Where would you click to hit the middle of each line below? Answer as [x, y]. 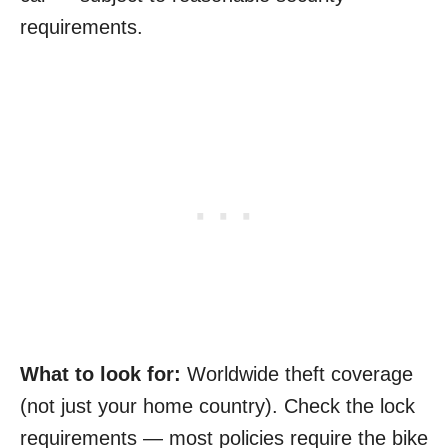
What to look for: [100, 374]
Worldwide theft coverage [297, 374]
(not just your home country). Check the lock [217, 406]
